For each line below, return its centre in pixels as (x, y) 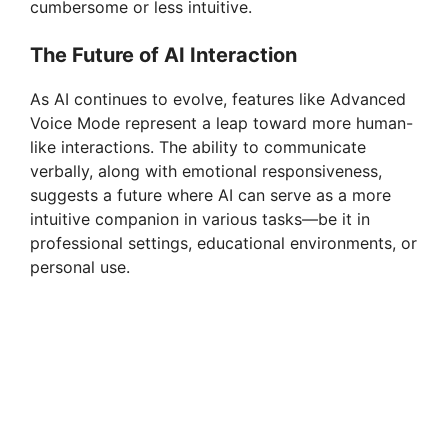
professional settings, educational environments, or (223, 243)
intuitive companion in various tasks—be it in (200, 219)
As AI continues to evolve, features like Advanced (218, 99)
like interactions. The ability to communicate (198, 147)
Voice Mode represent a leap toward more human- (221, 123)
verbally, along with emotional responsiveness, (206, 171)
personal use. (80, 267)
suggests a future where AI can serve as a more (210, 195)
